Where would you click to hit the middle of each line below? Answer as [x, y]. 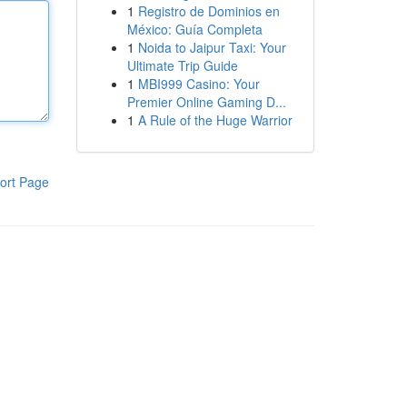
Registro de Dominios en [208, 11]
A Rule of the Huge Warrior [215, 120]
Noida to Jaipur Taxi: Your [212, 47]
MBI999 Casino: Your [199, 84]
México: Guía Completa [194, 29]
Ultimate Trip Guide [182, 65]
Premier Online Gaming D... [206, 102]
